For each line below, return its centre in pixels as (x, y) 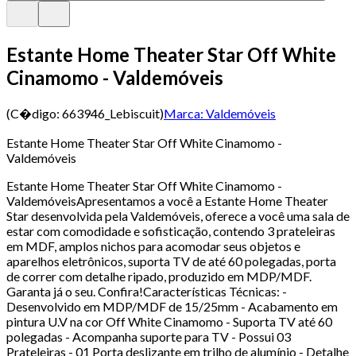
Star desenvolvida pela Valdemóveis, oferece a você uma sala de (178, 215)
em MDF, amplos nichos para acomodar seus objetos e (153, 246)
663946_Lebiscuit (111, 113)
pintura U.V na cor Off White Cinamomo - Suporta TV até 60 (169, 321)
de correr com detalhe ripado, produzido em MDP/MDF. (159, 276)
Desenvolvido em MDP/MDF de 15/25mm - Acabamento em (172, 306)
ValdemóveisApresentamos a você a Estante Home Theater (167, 200)
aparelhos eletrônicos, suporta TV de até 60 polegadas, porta (171, 261)
